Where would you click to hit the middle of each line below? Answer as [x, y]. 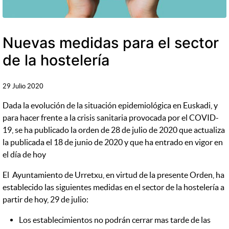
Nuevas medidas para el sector [111, 42]
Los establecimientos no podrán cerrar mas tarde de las [115, 220]
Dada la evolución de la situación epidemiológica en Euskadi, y [110, 106]
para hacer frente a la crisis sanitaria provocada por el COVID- [111, 118]
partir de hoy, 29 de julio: [46, 200]
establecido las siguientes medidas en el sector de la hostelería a [114, 187]
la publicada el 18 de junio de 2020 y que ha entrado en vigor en [113, 142]
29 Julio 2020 [23, 86]
